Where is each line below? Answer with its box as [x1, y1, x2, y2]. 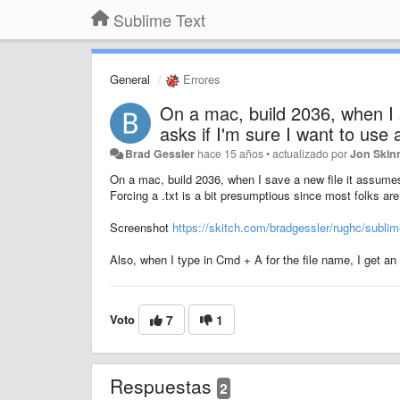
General [110, 71, 150, 87]
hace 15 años [197, 145, 264, 162]
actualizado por [272, 145, 351, 162]
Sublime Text [113, 8, 205, 31]
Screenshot [110, 218, 172, 236]
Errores [179, 71, 221, 87]
